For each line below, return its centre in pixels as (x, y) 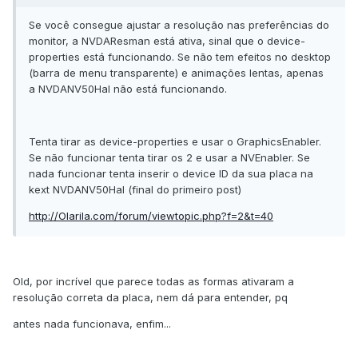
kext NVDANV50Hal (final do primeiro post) (135, 190)
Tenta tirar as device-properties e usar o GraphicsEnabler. (175, 142)
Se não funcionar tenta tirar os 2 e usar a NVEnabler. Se (169, 158)
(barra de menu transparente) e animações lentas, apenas (176, 73)
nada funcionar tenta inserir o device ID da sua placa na (171, 174)
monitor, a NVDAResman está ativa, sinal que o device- (167, 41)
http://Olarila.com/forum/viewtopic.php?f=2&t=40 (151, 216)
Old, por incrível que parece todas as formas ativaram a (153, 282)
